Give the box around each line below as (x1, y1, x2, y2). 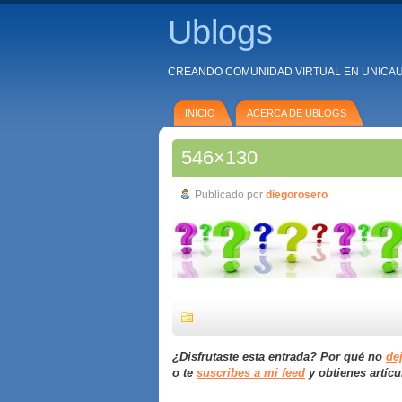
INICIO (185, 108, 215, 118)
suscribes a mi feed (197, 366, 305, 380)
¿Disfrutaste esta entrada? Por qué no (172, 350, 386, 363)
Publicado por (195, 188, 266, 201)
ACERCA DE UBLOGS (247, 108, 346, 118)
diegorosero (266, 188, 328, 201)
